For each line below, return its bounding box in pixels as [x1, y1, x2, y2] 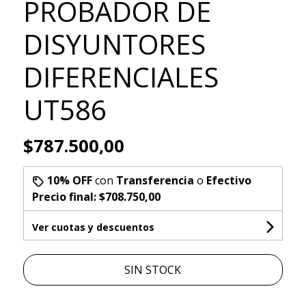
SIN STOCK [124, 262, 182, 278]
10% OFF [46, 173, 92, 189]
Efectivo [206, 173, 251, 189]
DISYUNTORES [23, 25, 206, 64]
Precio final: [31, 189, 99, 205]
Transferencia [115, 173, 194, 189]
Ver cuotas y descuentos [31, 221, 154, 234]
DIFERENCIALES [23, 58, 219, 96]
